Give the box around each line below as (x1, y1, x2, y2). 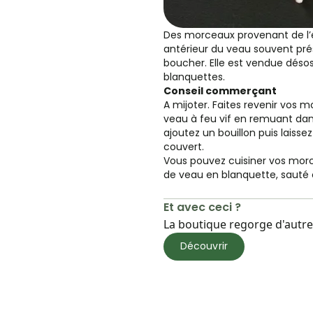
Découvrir (180, 239, 228, 253)
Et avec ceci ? (163, 198, 241, 215)
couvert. (163, 139, 204, 154)
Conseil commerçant (163, 83, 277, 98)
